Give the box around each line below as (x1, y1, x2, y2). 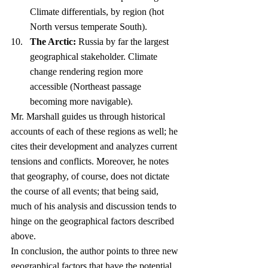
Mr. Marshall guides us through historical (11, 111, 167, 122)
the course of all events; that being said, (11, 186, 161, 197)
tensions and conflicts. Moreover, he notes (11, 156, 171, 167)
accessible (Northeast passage (30, 81, 144, 92)
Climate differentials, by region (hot (30, 7, 166, 17)
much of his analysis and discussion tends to (11, 201, 179, 212)
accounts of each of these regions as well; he (11, 126, 180, 137)
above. (11, 231, 36, 242)
